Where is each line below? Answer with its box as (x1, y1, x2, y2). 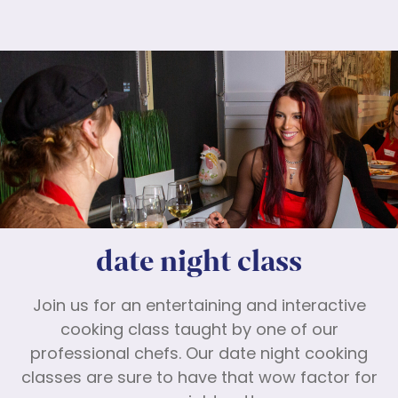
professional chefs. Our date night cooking (30, 346, 368, 364)
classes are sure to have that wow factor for (20, 370, 378, 388)
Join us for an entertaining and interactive (32, 298, 366, 316)
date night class (96, 242, 302, 283)
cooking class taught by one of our (60, 322, 338, 340)
